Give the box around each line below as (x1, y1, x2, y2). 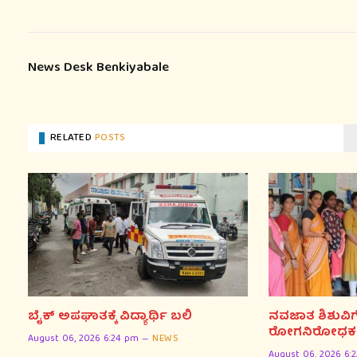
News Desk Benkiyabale (28, 56, 169, 80)
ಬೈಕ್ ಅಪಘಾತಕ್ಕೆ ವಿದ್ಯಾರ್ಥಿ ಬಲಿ (28, 307, 192, 328)
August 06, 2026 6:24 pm (28, 331, 139, 348)
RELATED (50, 128, 96, 147)
